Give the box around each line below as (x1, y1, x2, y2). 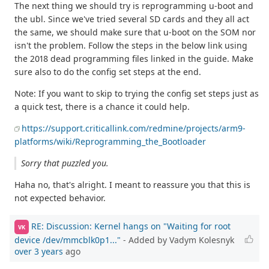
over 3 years (14, 246, 63, 258)
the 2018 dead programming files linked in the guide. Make (14, 53, 253, 65)
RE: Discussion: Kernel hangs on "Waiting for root (31, 220, 231, 232)
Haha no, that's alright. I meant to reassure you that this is (14, 179, 250, 191)
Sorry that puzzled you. (21, 157, 109, 169)
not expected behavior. (14, 192, 106, 204)
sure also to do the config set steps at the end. (14, 66, 201, 78)
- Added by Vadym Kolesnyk (121, 234, 234, 246)
